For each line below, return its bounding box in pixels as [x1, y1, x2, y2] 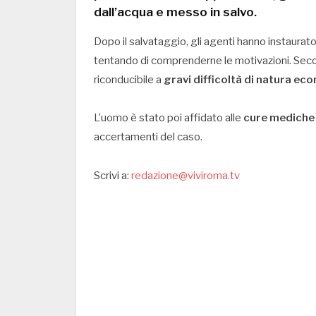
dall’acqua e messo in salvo [94, 4, 254, 19]
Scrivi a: [94, 169, 131, 183]
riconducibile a [94, 73, 164, 86]
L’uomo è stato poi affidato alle [94, 111, 243, 125]
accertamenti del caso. [94, 130, 202, 144]
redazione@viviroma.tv [131, 169, 240, 183]
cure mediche [243, 111, 315, 125]
